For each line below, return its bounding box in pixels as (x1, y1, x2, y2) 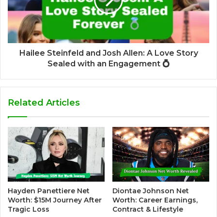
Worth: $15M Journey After (8, 195, 102, 204)
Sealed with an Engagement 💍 (47, 59, 170, 68)
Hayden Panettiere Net (8, 186, 90, 195)
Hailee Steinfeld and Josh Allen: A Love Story (19, 48, 198, 58)
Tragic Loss (8, 204, 49, 214)
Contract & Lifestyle (112, 204, 183, 214)
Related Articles (8, 97, 80, 108)
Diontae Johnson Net (112, 186, 189, 195)
